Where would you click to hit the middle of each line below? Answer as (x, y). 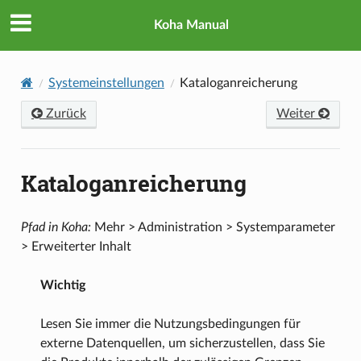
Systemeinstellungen (106, 83)
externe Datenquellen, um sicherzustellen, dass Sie (182, 343)
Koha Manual (191, 25)
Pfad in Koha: (56, 227)
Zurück (64, 113)
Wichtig (62, 285)
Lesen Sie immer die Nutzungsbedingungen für (170, 324)
